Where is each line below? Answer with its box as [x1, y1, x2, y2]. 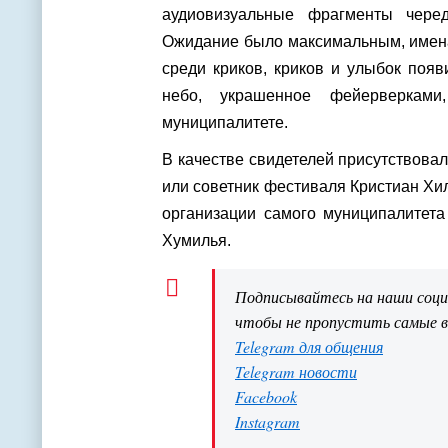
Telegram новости [235, 361, 357, 382]
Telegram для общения [235, 336, 383, 357]
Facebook [235, 386, 297, 407]
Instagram [235, 411, 300, 432]
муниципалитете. [162, 114, 296, 131]
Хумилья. [162, 232, 235, 249]
